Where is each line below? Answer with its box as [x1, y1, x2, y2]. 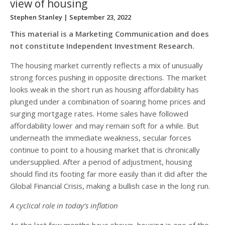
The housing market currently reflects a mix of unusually [10, 60, 203, 70]
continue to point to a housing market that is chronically [10, 144, 200, 155]
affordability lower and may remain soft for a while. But [10, 120, 199, 131]
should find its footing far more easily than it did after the [10, 168, 207, 179]
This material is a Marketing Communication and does [10, 28, 209, 39]
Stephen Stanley [10, 13, 62, 22]
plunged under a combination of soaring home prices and [10, 96, 205, 106]
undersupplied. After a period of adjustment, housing [10, 156, 192, 167]
